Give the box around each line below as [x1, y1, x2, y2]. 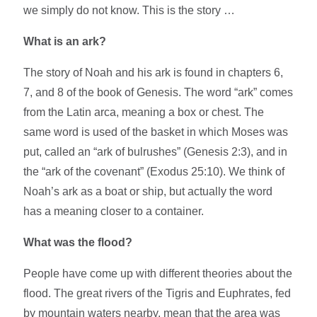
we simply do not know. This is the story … [23, 4, 236, 16]
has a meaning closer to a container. [23, 204, 204, 217]
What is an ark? [23, 35, 107, 47]
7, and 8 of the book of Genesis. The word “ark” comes [23, 86, 294, 98]
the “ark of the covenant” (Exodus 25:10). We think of [23, 165, 285, 178]
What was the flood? [23, 236, 133, 248]
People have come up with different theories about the [23, 267, 293, 279]
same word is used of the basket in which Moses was [23, 125, 289, 138]
